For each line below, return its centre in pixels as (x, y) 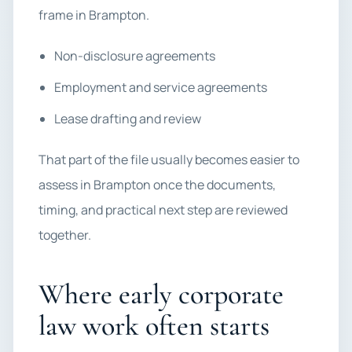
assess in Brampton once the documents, (157, 185)
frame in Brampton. (94, 15)
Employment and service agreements (161, 87)
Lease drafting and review (128, 119)
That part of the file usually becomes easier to (169, 159)
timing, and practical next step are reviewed (163, 210)
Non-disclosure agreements (135, 56)
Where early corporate (161, 294)
